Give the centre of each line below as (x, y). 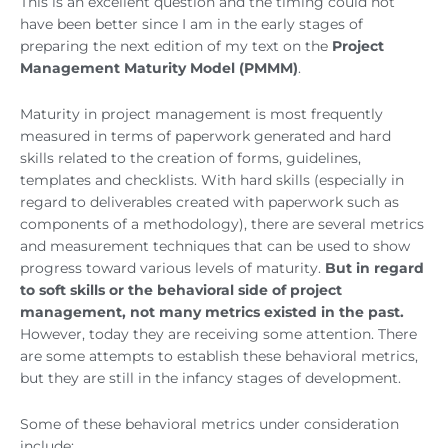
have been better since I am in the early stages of (191, 23)
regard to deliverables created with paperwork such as (209, 201)
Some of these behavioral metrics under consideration (209, 423)
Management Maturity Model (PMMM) (159, 67)
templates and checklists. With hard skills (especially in (212, 179)
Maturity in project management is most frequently (201, 113)
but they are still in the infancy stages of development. (210, 377)
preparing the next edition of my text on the (176, 45)
